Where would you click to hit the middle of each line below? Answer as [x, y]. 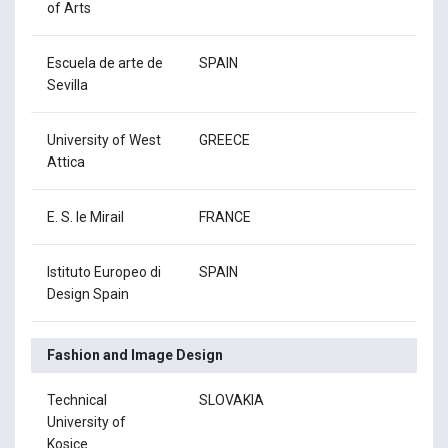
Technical [77, 399]
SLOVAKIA [231, 399]
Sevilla [67, 84]
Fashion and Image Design [135, 354]
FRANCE [225, 216]
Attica [66, 161]
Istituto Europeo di [104, 271]
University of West [104, 139]
